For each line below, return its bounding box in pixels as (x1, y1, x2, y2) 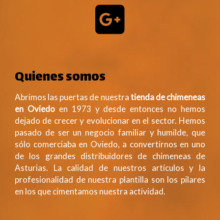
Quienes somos (15, 67, 106, 89)
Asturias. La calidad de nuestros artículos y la (15, 163, 205, 173)
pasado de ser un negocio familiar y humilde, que (15, 127, 205, 137)
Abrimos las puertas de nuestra (15, 92, 131, 102)
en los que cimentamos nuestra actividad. (15, 186, 165, 196)
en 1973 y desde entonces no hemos (55, 104, 205, 114)
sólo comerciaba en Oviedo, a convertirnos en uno (15, 139, 205, 149)
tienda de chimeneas (130, 92, 206, 102)
